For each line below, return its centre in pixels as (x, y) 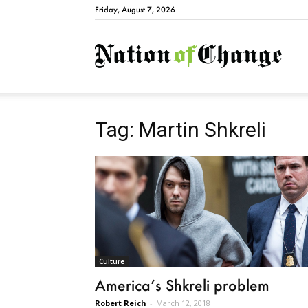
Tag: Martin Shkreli (180, 130)
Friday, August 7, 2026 (135, 10)
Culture (112, 261)
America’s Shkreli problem (182, 285)
